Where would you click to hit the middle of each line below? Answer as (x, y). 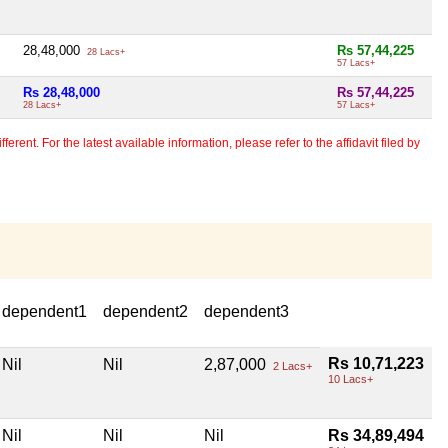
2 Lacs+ (291, 366)
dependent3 (246, 312)
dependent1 (44, 312)
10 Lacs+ (350, 379)
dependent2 (145, 312)
